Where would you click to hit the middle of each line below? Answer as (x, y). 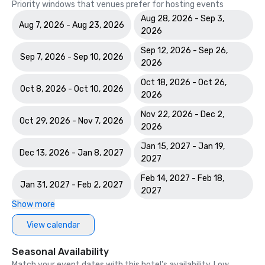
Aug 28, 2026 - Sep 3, (182, 19)
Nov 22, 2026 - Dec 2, (182, 114)
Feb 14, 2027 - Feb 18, (182, 178)
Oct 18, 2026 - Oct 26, (184, 83)
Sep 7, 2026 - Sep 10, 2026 (72, 57)
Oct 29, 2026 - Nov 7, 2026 (72, 121)
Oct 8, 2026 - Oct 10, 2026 (72, 89)
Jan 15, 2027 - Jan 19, (183, 146)
